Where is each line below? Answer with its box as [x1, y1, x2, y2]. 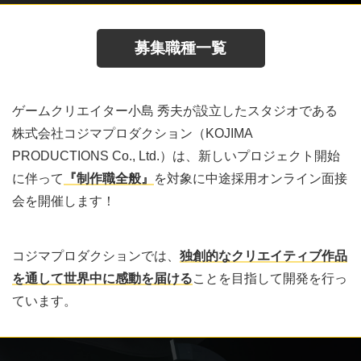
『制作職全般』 [64, 171, 154, 185]
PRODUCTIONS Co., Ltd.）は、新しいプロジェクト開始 [12, 148, 340, 163]
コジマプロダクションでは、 [12, 248, 180, 263]
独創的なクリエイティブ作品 [180, 248, 347, 263]
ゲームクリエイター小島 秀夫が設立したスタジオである [12, 103, 338, 118]
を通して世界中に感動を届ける [12, 271, 193, 285]
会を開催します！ [12, 193, 115, 208]
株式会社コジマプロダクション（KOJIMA [12, 126, 252, 140]
